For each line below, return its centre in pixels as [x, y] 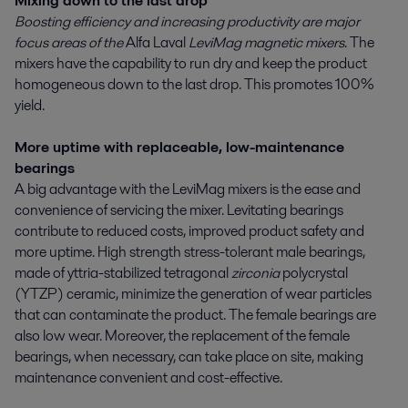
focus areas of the [70, 43]
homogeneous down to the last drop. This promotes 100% [194, 85]
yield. [30, 106]
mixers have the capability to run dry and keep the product [191, 64]
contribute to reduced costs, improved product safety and [189, 231]
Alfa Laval [156, 43]
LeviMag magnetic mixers [265, 43]
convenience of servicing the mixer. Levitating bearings [179, 210]
